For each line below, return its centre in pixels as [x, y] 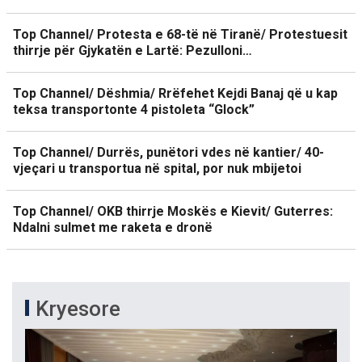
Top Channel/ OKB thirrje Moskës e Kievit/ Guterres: [173, 211]
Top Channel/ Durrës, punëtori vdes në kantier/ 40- [168, 152]
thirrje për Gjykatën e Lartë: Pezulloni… [133, 51]
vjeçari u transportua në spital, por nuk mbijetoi [157, 168]
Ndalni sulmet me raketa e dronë [113, 227]
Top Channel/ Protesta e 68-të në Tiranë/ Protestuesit [180, 34]
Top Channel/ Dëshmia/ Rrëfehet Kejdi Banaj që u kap [175, 93]
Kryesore [78, 309]
